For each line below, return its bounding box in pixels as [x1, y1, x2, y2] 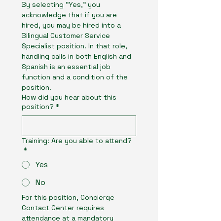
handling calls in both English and [22, 52, 131, 61]
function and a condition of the [22, 73, 128, 81]
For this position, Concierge [22, 193, 114, 202]
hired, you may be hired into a [22, 21, 121, 30]
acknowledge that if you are [22, 10, 117, 19]
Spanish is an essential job [22, 62, 110, 71]
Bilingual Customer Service [22, 31, 110, 40]
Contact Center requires [22, 203, 104, 212]
